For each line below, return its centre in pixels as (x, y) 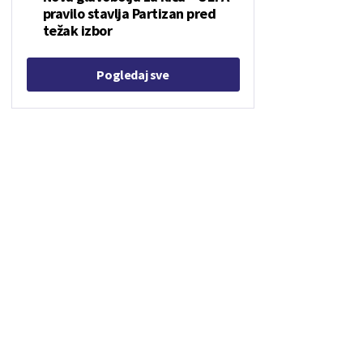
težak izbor (77, 30)
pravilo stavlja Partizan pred (129, 13)
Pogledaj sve (133, 75)
